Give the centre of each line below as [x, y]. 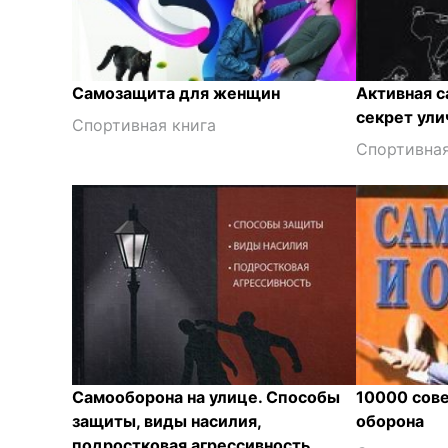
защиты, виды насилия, [166, 421]
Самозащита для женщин [176, 93]
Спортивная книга [144, 125]
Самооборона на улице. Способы [206, 397]
